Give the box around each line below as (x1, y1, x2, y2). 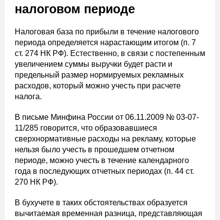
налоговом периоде (15, 2, 135, 16)
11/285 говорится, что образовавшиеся (15, 124, 157, 133)
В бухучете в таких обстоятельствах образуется (15, 198, 188, 207)
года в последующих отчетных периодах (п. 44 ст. (15, 167, 194, 176)
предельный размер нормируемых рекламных (15, 71, 184, 80)
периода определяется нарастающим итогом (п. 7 (15, 38, 196, 47)
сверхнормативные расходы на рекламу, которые (15, 135, 196, 143)
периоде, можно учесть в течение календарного (15, 156, 189, 165)
